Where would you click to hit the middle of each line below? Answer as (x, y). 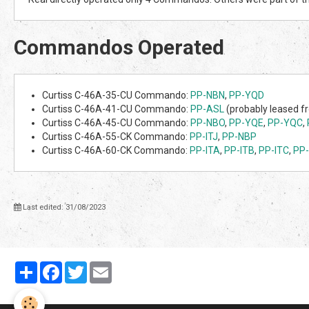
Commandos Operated (119, 47)
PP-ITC (274, 150)
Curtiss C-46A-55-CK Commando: (116, 136)
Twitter (103, 267)
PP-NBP (239, 136)
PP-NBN (208, 95)
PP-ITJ (204, 136)
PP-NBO (208, 122)
